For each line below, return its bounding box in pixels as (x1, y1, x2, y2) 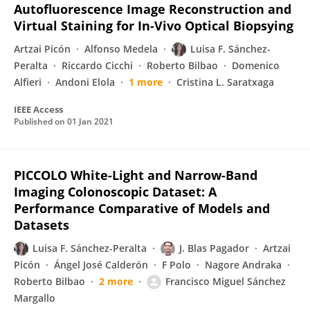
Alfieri (14, 75, 42, 89)
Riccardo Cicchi (62, 59, 133, 72)
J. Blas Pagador (179, 241, 249, 255)
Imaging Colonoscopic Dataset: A (14, 183, 217, 200)
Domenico (232, 59, 280, 72)
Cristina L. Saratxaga (176, 75, 274, 89)
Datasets (14, 217, 69, 233)
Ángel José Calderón (54, 258, 148, 271)
